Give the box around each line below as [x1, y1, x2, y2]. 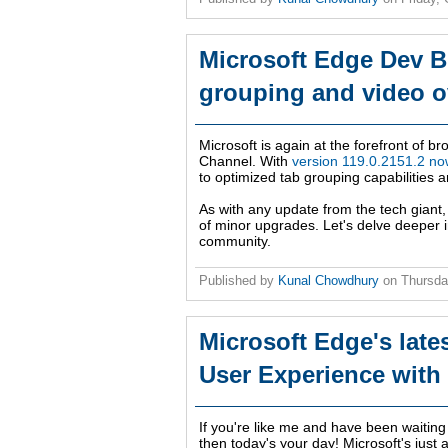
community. [199, 233, 271, 250]
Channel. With [199, 153, 292, 170]
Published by [199, 273, 278, 289]
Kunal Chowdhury [278, 273, 379, 289]
